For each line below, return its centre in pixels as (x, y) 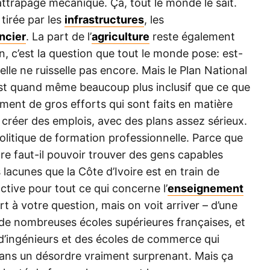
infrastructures (104, 20)
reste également (192, 37)
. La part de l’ (59, 37)
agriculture (121, 37)
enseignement (206, 189)
